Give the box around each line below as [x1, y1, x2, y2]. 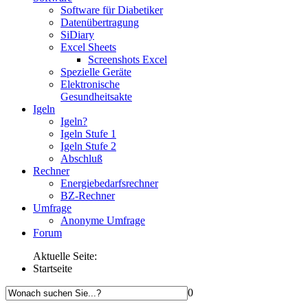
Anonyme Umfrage [60, 214, 145, 226]
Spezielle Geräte [60, 66, 131, 78]
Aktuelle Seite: [33, 250, 97, 262]
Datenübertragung [60, 16, 139, 28]
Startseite [33, 263, 72, 274]
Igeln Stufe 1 [60, 128, 116, 140]
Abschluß [60, 153, 102, 164]
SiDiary [60, 29, 94, 41]
